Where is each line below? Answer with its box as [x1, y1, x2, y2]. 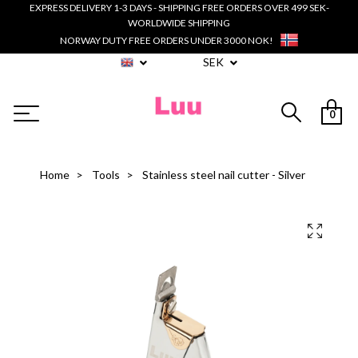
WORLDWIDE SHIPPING [128, 17, 230, 29]
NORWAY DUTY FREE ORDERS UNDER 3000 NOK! [59, 34, 273, 46]
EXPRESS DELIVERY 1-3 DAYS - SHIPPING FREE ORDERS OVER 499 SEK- [29, 2, 329, 14]
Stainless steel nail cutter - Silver [140, 168, 305, 182]
